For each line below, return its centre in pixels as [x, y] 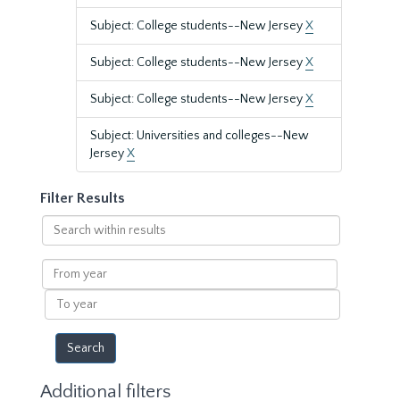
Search [60, 223]
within [59, 241]
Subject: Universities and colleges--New [200, 136]
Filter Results [83, 198]
